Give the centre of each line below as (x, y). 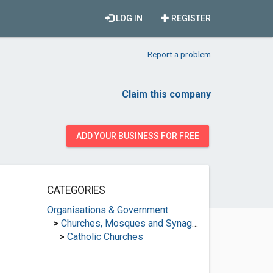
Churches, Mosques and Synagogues (126, 223)
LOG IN (128, 18)
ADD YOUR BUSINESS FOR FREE (138, 136)
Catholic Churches (105, 237)
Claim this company (166, 94)
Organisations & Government (107, 210)
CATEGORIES (76, 190)
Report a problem (179, 54)
